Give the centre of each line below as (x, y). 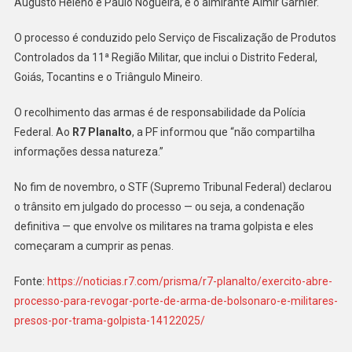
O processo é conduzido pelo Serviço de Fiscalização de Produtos (175, 38)
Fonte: (30, 282)
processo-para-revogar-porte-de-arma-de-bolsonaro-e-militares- (176, 301)
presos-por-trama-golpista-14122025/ (109, 321)
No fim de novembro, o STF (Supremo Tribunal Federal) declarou (172, 187)
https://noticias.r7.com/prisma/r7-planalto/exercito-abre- (189, 282)
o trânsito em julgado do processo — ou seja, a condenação (159, 207)
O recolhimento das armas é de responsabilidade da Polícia (159, 113)
